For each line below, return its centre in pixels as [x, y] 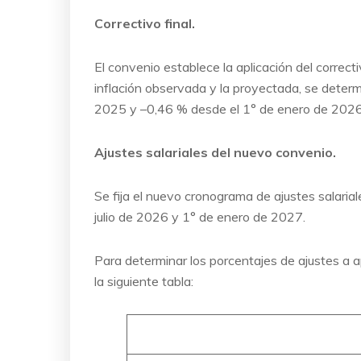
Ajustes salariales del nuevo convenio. [215, 152]
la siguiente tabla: [144, 281]
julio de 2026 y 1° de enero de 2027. [200, 216]
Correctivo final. [145, 23]
